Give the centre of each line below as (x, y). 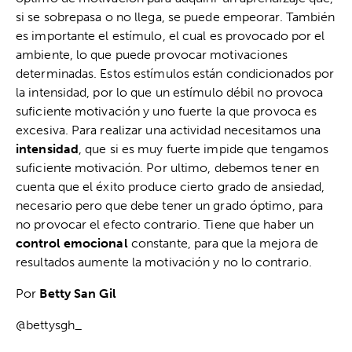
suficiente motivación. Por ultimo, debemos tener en (168, 168)
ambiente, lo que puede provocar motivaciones (152, 55)
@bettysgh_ (49, 325)
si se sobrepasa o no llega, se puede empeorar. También (176, 17)
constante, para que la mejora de (223, 244)
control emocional (72, 244)
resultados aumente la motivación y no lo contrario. (164, 262)
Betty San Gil (78, 294)
